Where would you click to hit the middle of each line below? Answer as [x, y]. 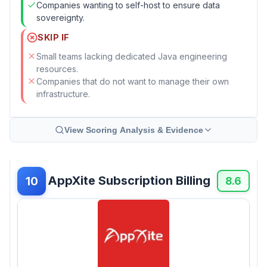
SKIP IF [54, 38]
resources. [57, 69]
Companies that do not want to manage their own [133, 81]
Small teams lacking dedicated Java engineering [132, 56]
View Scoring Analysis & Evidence [133, 130]
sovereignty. [60, 17]
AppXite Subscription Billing [129, 181]
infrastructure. [63, 94]
